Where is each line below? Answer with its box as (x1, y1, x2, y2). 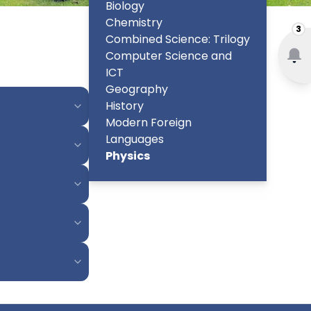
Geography (106, 81, 168, 98)
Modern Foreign (106, 115, 192, 131)
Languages (106, 131, 164, 148)
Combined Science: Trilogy (106, 31, 250, 48)
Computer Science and (106, 48, 232, 65)
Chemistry (106, 15, 162, 31)
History (106, 98, 144, 115)
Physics (106, 148, 150, 165)
